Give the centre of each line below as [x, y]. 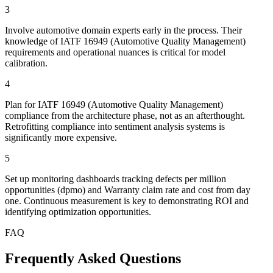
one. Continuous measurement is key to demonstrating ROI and [127, 201]
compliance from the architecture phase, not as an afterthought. [125, 116]
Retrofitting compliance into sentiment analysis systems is [115, 127]
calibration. [26, 63]
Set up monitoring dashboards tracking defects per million [115, 179]
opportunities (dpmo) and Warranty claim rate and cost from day [128, 190]
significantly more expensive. [61, 138]
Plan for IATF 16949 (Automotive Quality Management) [114, 105]
